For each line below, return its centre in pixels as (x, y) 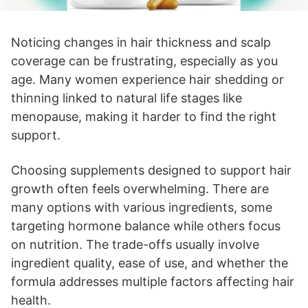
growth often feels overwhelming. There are (140, 188)
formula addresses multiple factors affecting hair (153, 281)
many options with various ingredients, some (142, 207)
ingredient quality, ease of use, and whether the (150, 263)
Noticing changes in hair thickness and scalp (141, 42)
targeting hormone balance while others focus (146, 225)
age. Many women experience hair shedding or (147, 79)
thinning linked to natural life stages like (126, 98)
